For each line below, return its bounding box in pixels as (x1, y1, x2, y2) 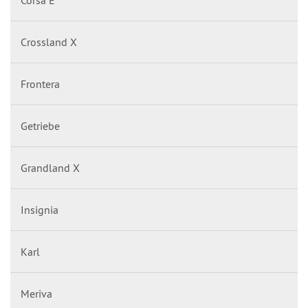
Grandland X (21, 160, 80, 175)
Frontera (21, 76, 60, 91)
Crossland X (21, 34, 77, 49)
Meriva (21, 286, 52, 300)
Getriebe (21, 118, 60, 133)
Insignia (21, 202, 58, 217)
